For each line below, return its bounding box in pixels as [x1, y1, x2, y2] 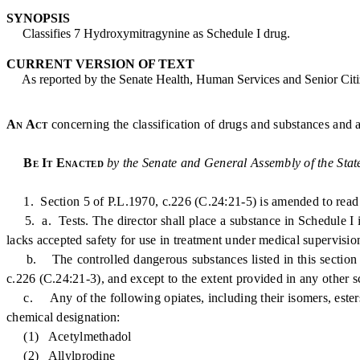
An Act [6, 117, 48, 131]
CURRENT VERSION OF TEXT [6, 57, 194, 71]
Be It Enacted [23, 156, 108, 170]
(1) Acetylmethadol [6, 329, 132, 343]
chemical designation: [6, 310, 121, 324]
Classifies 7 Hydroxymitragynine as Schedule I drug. [6, 27, 290, 40]
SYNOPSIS [6, 11, 70, 25]
